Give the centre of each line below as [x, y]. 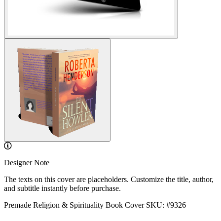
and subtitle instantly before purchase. [62, 188]
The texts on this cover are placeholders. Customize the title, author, [109, 179]
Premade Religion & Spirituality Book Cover [74, 205]
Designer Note [27, 163]
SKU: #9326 [166, 205]
